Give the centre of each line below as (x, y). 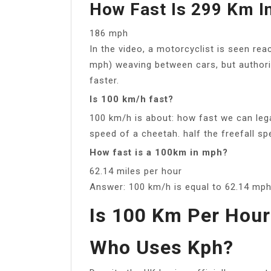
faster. (104, 80)
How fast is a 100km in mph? (159, 152)
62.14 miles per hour (136, 171)
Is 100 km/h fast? (132, 99)
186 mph (109, 33)
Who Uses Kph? (162, 247)
